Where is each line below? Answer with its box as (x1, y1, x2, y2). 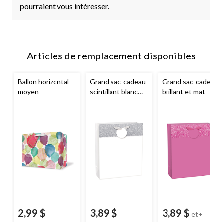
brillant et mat (162, 87, 205, 96)
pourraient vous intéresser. (20, 1, 109, 11)
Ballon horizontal (18, 77, 69, 86)
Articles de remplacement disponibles (26, 49, 196, 61)
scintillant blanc (90, 87, 138, 96)
